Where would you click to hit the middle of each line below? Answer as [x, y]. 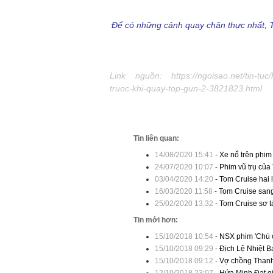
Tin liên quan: [156, 138]
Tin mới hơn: [155, 220]
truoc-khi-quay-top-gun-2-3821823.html [186, 88]
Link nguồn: [140, 76]
